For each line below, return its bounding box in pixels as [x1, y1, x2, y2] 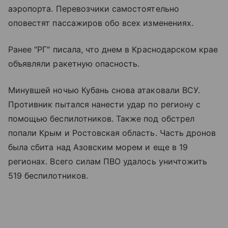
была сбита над [8, 142, 73, 153]
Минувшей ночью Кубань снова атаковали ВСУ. [8, 85, 201, 96]
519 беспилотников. [8, 170, 88, 181]
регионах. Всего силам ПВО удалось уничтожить [8, 156, 208, 167]
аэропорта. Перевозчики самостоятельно [8, 4, 179, 14]
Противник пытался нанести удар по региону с [8, 99, 201, 110]
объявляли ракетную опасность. [8, 59, 140, 69]
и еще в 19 [142, 142, 188, 153]
